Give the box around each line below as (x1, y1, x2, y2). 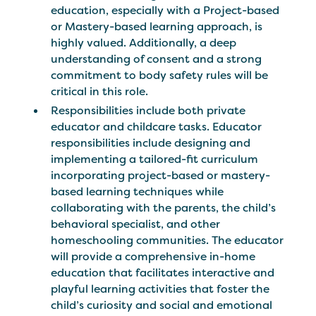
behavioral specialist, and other (51, 216, 221, 231)
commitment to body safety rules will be (51, 67, 269, 83)
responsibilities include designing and (51, 135, 251, 150)
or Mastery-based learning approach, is (51, 18, 263, 34)
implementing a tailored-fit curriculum (51, 151, 259, 166)
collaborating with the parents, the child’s (51, 200, 276, 215)
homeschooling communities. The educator (51, 232, 284, 248)
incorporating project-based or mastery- (51, 167, 271, 183)
